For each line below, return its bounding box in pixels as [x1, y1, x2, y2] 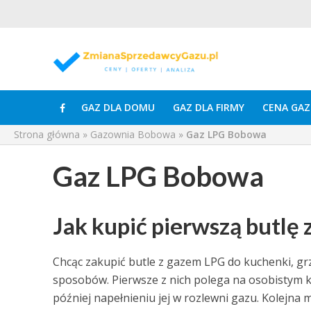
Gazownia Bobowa [90, 128, 176, 141]
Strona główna [14, 128, 80, 141]
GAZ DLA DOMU [81, 101, 155, 114]
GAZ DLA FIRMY [172, 101, 244, 114]
